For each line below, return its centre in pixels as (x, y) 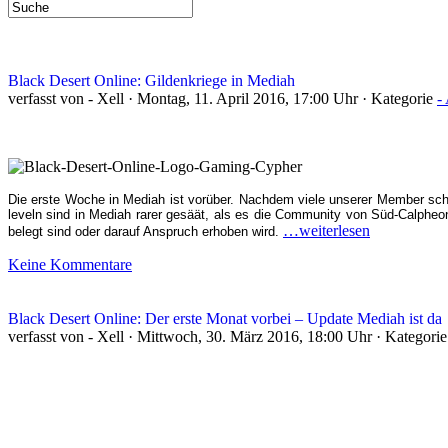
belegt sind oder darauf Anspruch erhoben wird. (145, 231)
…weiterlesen (326, 230)
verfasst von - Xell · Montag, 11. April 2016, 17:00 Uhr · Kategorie (222, 98)
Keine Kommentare (70, 264)
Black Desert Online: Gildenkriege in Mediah (151, 80)
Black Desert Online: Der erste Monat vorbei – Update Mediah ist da (225, 318)
